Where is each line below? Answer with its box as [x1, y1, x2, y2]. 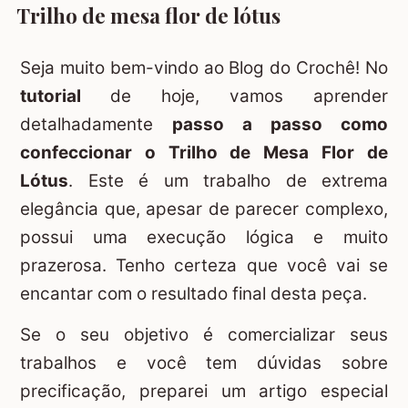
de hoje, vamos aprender [110, 85, 388, 107]
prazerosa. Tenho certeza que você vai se [20, 254, 388, 276]
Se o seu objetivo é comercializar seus [20, 323, 388, 345]
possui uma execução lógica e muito [20, 226, 388, 248]
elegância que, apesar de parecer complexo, [20, 198, 388, 219]
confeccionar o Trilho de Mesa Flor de [20, 141, 388, 163]
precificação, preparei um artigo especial [20, 380, 388, 402]
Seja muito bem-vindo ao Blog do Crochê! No [20, 56, 388, 78]
